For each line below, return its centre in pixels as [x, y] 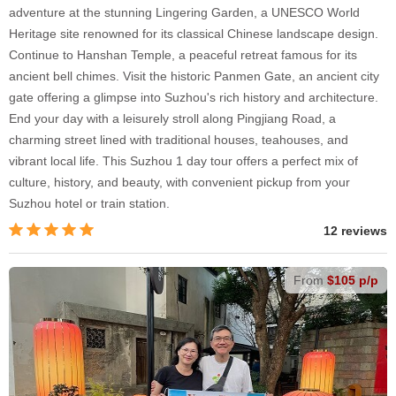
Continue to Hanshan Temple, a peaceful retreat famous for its [183, 55]
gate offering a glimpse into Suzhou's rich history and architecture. [194, 98]
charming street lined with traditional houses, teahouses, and [179, 140]
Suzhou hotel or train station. [89, 204]
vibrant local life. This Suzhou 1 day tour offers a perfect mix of [183, 161]
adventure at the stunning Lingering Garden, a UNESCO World [184, 13]
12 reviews [355, 231]
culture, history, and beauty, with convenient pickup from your [179, 183]
